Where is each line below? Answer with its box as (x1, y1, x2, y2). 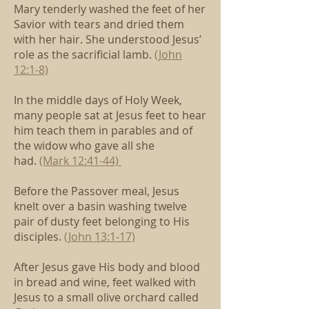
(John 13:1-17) (64, 229, 135, 244)
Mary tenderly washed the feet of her (14, 1, 206, 17)
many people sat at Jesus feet (14, 108, 168, 123)
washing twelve (108, 199, 187, 214)
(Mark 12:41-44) (39, 153, 121, 168)
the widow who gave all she (14, 138, 154, 153)
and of (159, 123, 192, 138)
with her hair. (14, 32, 86, 47)
